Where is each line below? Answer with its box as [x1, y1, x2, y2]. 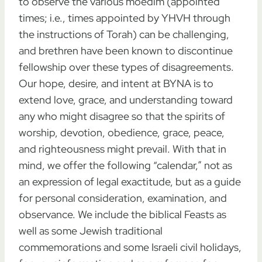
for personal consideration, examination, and [19, 191, 227, 205]
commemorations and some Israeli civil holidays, [19, 240, 242, 254]
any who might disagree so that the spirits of [19, 109, 225, 123]
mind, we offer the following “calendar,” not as [19, 158, 232, 172]
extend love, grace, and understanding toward [19, 93, 233, 106]
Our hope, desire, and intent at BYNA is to [19, 77, 213, 90]
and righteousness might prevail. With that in [19, 142, 226, 156]
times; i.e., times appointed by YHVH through [19, 11, 230, 25]
